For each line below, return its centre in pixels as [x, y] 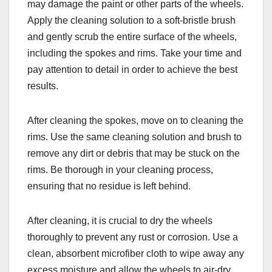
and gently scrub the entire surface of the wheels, [132, 37]
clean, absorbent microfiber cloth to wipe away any [136, 254]
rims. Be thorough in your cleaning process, [120, 170]
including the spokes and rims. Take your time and [134, 53]
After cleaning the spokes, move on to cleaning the [135, 121]
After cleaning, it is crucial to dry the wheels [120, 221]
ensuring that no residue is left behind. [109, 186]
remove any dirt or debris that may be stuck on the [134, 154]
